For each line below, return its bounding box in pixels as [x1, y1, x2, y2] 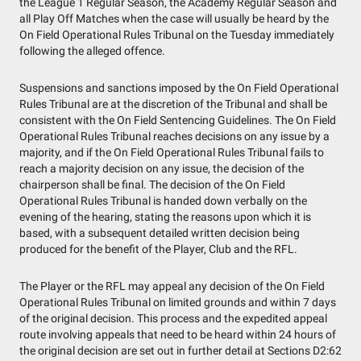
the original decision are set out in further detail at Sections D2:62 [19, 343, 342, 358]
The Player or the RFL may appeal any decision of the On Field [19, 279, 325, 293]
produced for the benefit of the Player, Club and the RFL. [19, 242, 297, 256]
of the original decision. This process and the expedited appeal [19, 311, 327, 326]
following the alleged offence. [19, 44, 165, 58]
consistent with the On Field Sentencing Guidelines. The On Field [19, 113, 336, 127]
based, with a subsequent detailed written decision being [19, 226, 300, 240]
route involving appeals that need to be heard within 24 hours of [19, 327, 336, 342]
